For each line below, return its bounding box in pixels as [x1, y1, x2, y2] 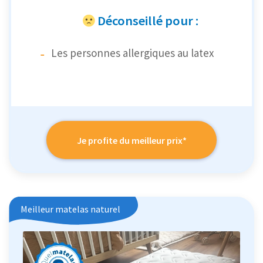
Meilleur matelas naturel [21, 203, 120, 215]
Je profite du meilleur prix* [76, 134, 187, 146]
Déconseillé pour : [97, 12, 198, 29]
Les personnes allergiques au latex [51, 46, 214, 60]
